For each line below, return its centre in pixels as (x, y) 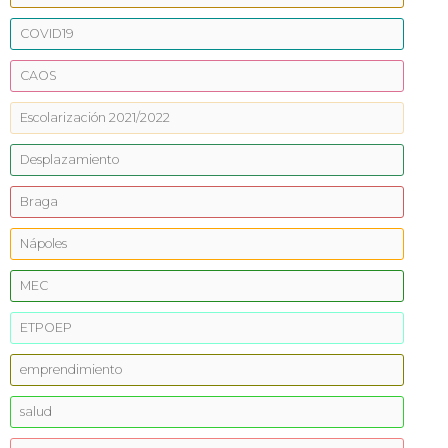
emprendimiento (71, 369)
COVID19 (47, 33)
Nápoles (43, 243)
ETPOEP (46, 327)
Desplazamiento (69, 159)
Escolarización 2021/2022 (95, 117)
